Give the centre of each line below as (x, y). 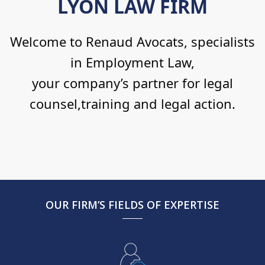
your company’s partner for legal (132, 83)
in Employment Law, (132, 62)
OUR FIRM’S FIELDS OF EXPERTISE (132, 204)
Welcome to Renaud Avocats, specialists (132, 41)
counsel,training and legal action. (132, 103)
